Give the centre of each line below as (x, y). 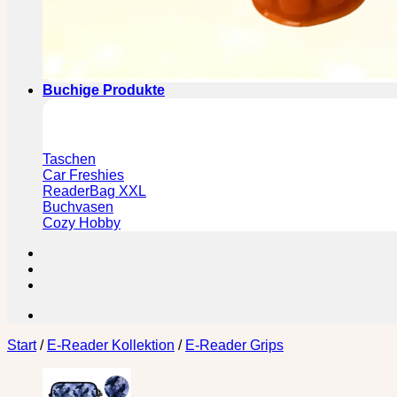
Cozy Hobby (82, 223)
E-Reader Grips (234, 345)
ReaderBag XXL (94, 191)
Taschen (69, 159)
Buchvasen (78, 207)
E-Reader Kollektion (111, 345)
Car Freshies (83, 175)
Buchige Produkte (104, 90)
